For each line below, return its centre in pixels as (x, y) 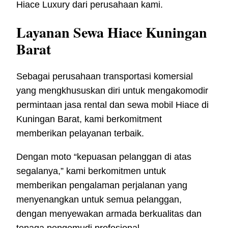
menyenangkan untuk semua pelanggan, (99, 199)
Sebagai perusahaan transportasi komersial (105, 76)
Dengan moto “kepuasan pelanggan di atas (104, 156)
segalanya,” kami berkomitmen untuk (91, 171)
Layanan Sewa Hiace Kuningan (112, 32)
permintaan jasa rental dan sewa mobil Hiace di (112, 105)
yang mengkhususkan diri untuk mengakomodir (112, 90)
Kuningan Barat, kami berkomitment (89, 119)
